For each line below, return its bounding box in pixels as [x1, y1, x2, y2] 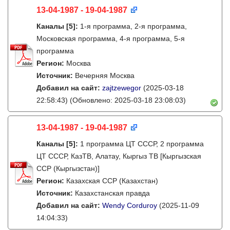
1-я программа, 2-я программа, [80, 22, 187, 30]
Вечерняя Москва [75, 71, 135, 80]
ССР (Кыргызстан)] [36, 164, 100, 172]
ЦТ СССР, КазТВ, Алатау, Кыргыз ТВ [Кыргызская [36, 152, 201, 160]
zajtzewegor [102, 84, 141, 92]
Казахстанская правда [75, 189, 150, 197]
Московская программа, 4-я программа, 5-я [36, 34, 185, 43]
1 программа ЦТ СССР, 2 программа [80, 140, 204, 148]
